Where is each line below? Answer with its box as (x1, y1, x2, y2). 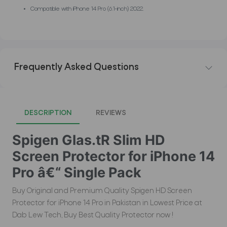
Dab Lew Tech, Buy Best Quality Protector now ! (12, 211, 173, 220)
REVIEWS (96, 109, 126, 118)
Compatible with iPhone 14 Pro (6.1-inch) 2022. (30, 6, 144, 13)
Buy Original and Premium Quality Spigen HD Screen (12, 187, 192, 196)
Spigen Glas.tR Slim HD (12, 132, 165, 149)
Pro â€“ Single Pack (12, 164, 141, 181)
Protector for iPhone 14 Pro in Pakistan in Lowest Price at (12, 199, 202, 208)
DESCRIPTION (24, 109, 71, 118)
